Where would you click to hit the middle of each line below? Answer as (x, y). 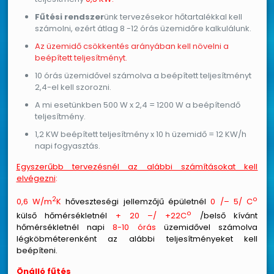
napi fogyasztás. (67, 146)
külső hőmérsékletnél (66, 216)
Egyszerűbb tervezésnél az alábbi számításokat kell (137, 166)
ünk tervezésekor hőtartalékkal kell (173, 17)
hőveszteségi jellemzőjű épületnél (136, 201)
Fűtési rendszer (69, 17)
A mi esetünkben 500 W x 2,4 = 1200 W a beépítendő (137, 105)
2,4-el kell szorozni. (73, 87)
